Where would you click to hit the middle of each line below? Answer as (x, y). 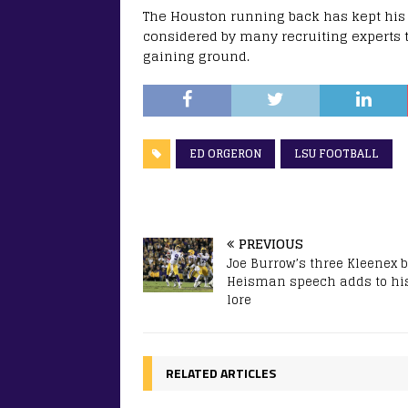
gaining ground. (196, 56)
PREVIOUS (271, 244)
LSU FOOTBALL (337, 154)
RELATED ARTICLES (221, 373)
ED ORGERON (225, 154)
